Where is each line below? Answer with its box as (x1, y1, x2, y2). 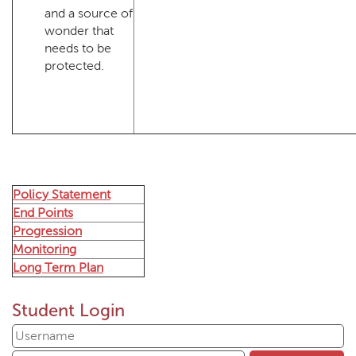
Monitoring (13, 242, 76, 256)
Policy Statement (13, 188, 110, 201)
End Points (13, 206, 73, 219)
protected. (44, 59, 104, 72)
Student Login (12, 300, 125, 321)
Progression (13, 224, 82, 238)
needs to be (44, 41, 111, 55)
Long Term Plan (13, 261, 103, 274)
